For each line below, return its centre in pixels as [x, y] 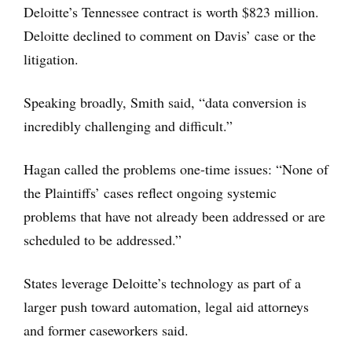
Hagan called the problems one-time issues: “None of [176, 169]
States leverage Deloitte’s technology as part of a [162, 283]
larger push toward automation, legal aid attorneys [166, 306]
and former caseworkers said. [106, 330]
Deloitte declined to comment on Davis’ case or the [170, 35]
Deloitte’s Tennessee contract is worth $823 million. [171, 12]
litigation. [51, 59]
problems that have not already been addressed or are [174, 216]
